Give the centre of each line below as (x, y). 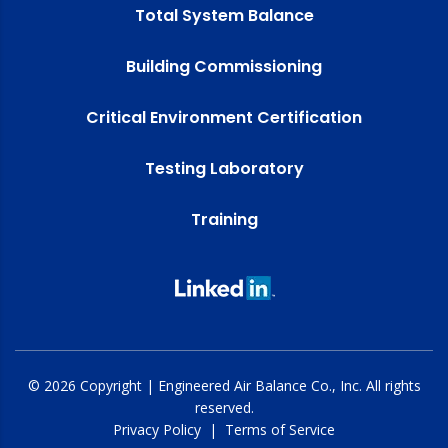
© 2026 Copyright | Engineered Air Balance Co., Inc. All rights (224, 385)
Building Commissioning (224, 66)
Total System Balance (224, 15)
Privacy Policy (157, 429)
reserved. (224, 407)
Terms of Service (280, 429)
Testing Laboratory (224, 168)
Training (224, 219)
